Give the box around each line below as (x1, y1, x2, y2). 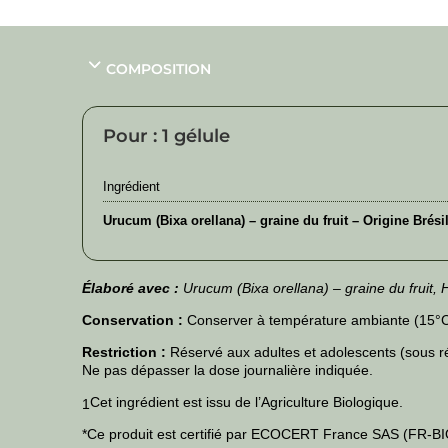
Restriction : (82, 344, 166, 361)
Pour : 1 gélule (103, 125, 230, 148)
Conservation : (82, 312, 183, 329)
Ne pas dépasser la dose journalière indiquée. (82, 362, 373, 379)
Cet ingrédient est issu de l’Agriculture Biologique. (90, 394, 403, 411)
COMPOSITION (106, 60, 211, 79)
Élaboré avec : (82, 280, 179, 297)
